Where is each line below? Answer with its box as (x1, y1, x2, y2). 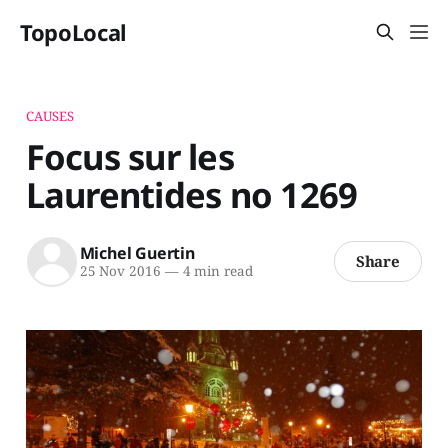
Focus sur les (25, 132, 234, 180)
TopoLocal (20, 17, 128, 47)
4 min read (178, 262, 253, 281)
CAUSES (25, 106, 75, 125)
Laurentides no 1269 (25, 170, 358, 218)
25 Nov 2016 (79, 262, 161, 281)
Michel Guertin (79, 242, 195, 265)
